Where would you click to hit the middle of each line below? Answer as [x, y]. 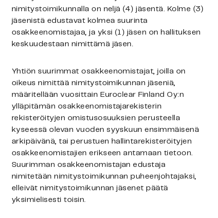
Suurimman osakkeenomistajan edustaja [89, 165]
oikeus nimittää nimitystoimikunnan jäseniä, [94, 83]
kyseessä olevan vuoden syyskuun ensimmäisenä [106, 130]
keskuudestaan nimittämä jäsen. [74, 44]
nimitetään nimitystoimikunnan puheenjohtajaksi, [104, 176]
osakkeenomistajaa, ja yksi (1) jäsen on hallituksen [106, 32]
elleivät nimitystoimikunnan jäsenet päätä [90, 188]
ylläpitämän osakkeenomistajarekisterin [87, 106]
